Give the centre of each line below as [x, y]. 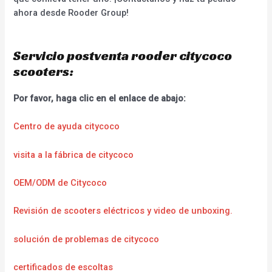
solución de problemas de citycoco [87, 239]
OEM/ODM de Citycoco [60, 182]
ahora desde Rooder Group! [71, 12]
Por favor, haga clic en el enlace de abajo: [100, 98]
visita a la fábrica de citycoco [74, 155]
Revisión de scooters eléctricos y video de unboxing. [123, 211]
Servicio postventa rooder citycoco [123, 55]
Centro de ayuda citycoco [67, 127]
